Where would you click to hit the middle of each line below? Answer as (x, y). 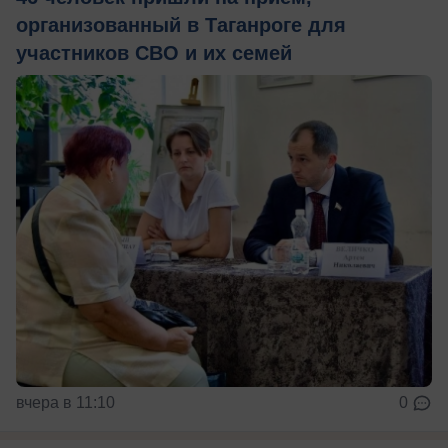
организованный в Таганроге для (181, 24)
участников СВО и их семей (154, 52)
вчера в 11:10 (65, 402)
